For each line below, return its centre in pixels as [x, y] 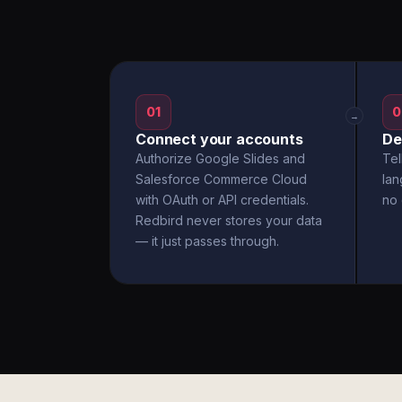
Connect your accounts [219, 139]
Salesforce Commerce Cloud [221, 179]
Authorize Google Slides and [220, 158]
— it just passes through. [207, 241]
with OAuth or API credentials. [222, 200]
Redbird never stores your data [229, 220]
